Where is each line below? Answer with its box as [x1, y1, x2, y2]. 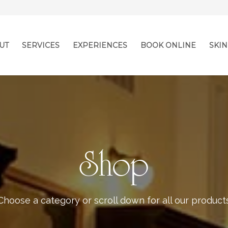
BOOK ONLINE [140, 41, 196, 50]
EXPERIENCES [73, 41, 128, 50]
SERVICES [22, 41, 60, 50]
